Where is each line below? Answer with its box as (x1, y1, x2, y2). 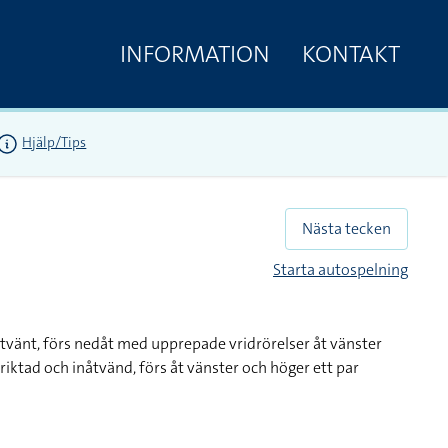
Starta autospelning (273, 259, 408, 280)
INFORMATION (120, 37, 270, 70)
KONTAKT (302, 37, 400, 70)
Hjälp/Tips (22, 133, 87, 152)
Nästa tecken (302, 218, 391, 239)
